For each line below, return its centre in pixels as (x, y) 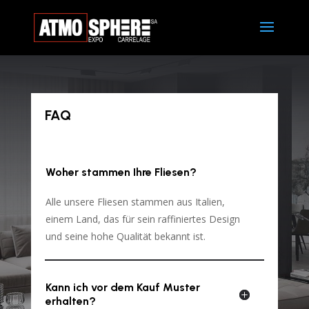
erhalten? (70, 301)
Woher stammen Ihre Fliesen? (121, 172)
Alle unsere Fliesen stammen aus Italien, (135, 201)
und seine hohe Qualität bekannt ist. (125, 236)
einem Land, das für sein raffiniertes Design (142, 219)
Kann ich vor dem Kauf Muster (122, 287)
